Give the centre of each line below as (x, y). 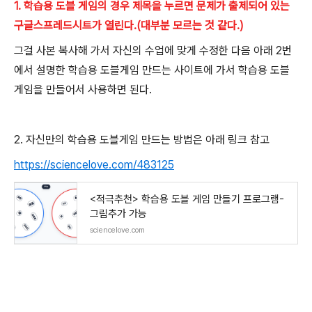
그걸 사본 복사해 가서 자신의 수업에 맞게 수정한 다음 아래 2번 (153, 51)
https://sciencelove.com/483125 (94, 165)
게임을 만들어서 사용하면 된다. (83, 90)
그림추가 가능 (118, 214)
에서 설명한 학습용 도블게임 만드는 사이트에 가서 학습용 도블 (152, 70)
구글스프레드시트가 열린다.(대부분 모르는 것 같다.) (129, 26)
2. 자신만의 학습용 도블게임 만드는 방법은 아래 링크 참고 (142, 140)
